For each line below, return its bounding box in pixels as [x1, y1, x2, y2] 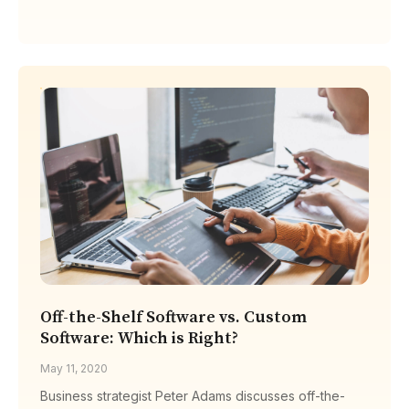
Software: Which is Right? [40, 327, 238, 349]
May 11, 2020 [40, 361, 108, 375]
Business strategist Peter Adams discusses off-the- [40, 387, 345, 404]
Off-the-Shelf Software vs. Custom [40, 306, 307, 328]
